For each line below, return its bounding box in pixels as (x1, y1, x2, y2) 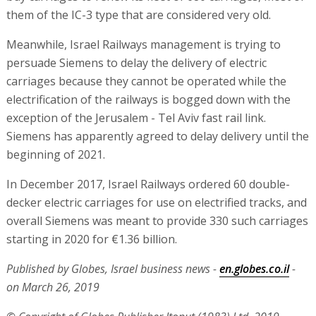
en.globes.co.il (219, 260, 289, 276)
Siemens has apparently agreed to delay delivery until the (6, 128, 309, 144)
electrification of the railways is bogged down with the (6, 91, 291, 107)
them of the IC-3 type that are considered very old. (6, 6, 271, 23)
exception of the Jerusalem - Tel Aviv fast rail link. (6, 109, 266, 126)
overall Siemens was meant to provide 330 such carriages (6, 212, 308, 229)
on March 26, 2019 (6, 279, 99, 295)
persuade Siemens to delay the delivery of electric (6, 54, 267, 71)
